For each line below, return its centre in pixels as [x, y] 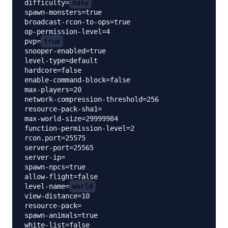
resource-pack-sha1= [63, 109]
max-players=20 [53, 90]
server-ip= [45, 158]
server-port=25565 [59, 148]
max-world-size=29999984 [71, 119]
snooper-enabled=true [65, 51]
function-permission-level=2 [79, 129]
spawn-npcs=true [55, 167]
